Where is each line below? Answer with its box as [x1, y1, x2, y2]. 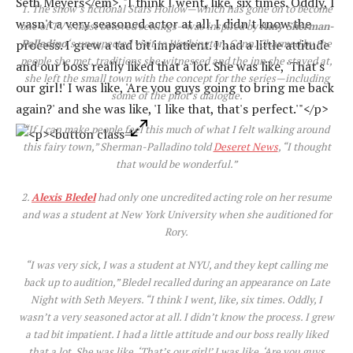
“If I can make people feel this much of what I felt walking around [24, 121, 329, 136]
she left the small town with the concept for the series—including [24, 71, 329, 86]
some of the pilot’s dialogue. [110, 88, 243, 103]
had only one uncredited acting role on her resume [95, 189, 332, 204]
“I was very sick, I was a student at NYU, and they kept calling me [25, 258, 328, 273]
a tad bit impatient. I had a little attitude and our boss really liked [25, 327, 328, 342]
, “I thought [277, 139, 331, 154]
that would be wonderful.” [116, 156, 237, 171]
